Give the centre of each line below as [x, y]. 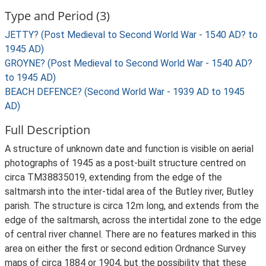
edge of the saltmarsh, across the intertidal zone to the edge [133, 220]
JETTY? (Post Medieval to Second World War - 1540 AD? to [131, 35]
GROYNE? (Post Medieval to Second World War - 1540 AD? [129, 63]
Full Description [47, 130]
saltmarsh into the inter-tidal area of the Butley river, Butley [129, 191]
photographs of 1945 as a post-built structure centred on [125, 163]
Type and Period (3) [57, 16]
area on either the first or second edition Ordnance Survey [125, 248]
